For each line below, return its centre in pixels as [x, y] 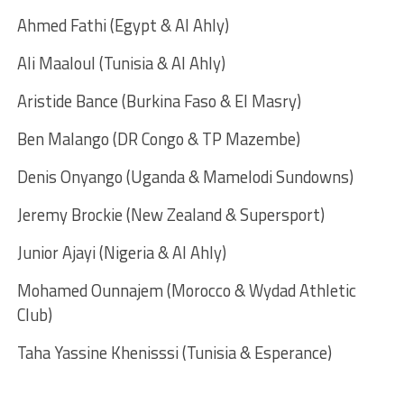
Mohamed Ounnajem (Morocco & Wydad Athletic [186, 290]
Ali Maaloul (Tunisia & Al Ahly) [121, 63]
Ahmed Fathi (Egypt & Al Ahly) [123, 25]
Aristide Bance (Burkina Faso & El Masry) [159, 101]
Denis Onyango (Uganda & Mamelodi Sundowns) [185, 176]
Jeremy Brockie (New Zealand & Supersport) [170, 214]
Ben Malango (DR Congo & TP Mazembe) [158, 138]
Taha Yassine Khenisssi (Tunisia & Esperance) [174, 352]
